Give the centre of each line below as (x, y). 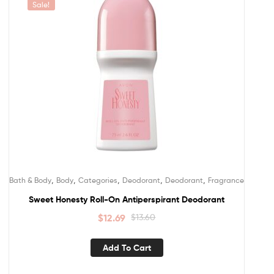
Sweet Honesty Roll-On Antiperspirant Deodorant (127, 199)
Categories (98, 180)
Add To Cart (127, 248)
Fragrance (226, 180)
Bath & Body (30, 180)
